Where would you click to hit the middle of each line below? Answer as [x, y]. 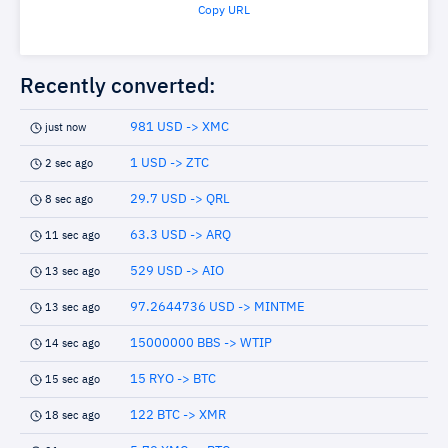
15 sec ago [72, 379]
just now [65, 127]
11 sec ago [72, 235]
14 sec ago [72, 343]
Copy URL [224, 11]
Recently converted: [118, 87]
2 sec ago [69, 163]
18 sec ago [72, 415]
